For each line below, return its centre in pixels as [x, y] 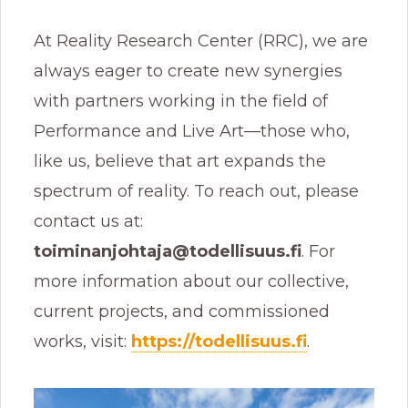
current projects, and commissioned [182, 311]
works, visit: [82, 341]
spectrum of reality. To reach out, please [196, 191]
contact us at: [88, 221]
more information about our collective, [191, 281]
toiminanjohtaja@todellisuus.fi [168, 251]
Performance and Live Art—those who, [192, 131]
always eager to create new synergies [188, 71]
